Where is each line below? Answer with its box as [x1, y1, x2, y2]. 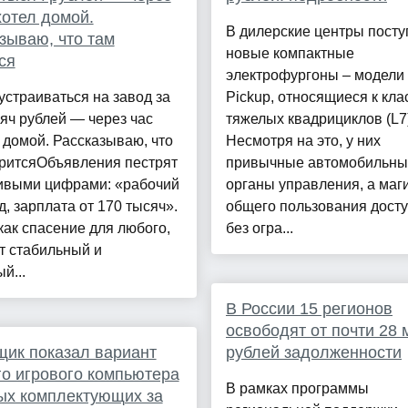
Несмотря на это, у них [225, 133, 381, 149]
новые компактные [225, 46, 354, 62]
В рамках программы [225, 381, 369, 397]
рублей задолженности [225, 343, 402, 362]
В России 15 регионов [225, 300, 393, 319]
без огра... [225, 220, 293, 237]
